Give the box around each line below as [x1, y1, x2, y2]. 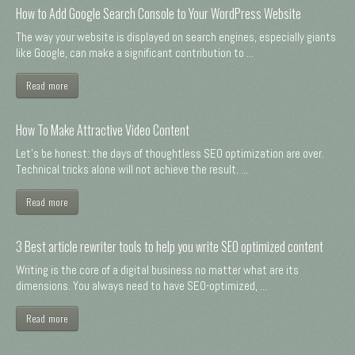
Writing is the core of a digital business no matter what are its [16, 261, 299, 277]
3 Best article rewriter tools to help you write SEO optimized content [16, 236, 323, 256]
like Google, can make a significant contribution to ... [16, 44, 254, 60]
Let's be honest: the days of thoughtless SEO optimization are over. [16, 145, 324, 161]
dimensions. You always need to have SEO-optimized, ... [16, 277, 267, 293]
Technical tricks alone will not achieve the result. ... [16, 161, 248, 177]
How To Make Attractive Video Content [16, 120, 189, 139]
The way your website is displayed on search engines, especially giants [16, 29, 336, 44]
